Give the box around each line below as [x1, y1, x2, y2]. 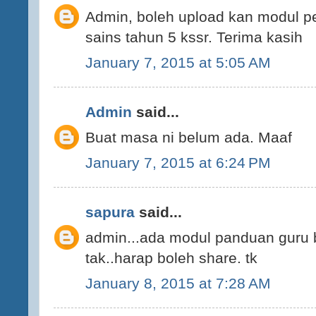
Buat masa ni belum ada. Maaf [85, 129, 292, 145]
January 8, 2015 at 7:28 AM [85, 274, 271, 291]
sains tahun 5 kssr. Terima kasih [85, 29, 303, 45]
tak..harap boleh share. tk [85, 250, 257, 266]
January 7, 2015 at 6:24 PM [85, 154, 271, 171]
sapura [85, 204, 135, 221]
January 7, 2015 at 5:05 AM [85, 54, 271, 71]
